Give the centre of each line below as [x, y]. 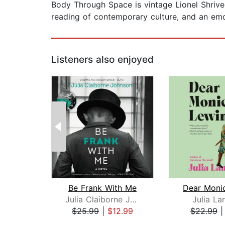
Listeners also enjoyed [102, 60]
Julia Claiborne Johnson [133, 200]
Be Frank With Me [102, 188]
